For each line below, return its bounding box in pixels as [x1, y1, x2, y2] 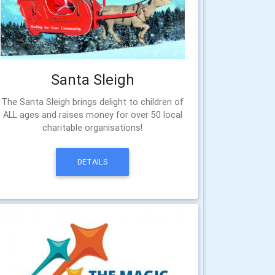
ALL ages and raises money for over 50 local [2, 109, 182, 120]
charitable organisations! [42, 122, 143, 133]
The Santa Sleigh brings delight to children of [1, 96, 184, 107]
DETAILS [77, 157, 108, 168]
